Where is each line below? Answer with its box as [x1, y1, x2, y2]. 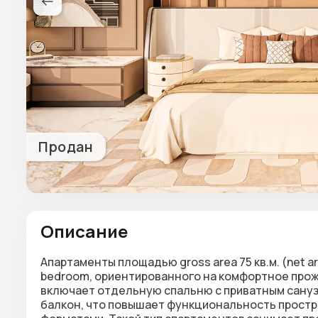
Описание [40, 219, 128, 243]
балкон [40, 297, 81, 312]
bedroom [40, 268, 89, 284]
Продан [38, 137, 93, 156]
